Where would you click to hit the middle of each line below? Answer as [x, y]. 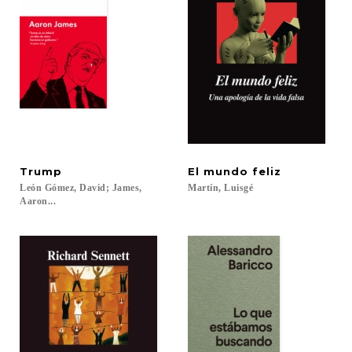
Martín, [205, 188]
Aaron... [38, 201]
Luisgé [238, 188]
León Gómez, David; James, [82, 188]
